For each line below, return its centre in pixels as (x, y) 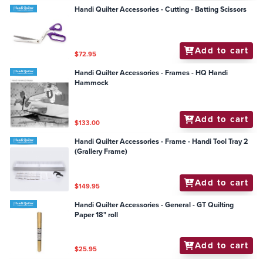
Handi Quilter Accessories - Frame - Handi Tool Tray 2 (161, 142)
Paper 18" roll (97, 215)
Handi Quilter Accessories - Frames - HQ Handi (151, 73)
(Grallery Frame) (101, 152)
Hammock (92, 82)
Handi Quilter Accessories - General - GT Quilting (154, 205)
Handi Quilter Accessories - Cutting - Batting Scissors (161, 10)
